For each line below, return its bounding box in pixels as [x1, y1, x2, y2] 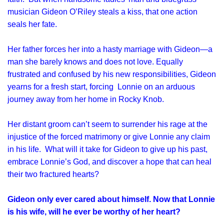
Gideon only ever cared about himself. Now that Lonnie [7, 195, 215, 203]
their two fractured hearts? [7, 170, 99, 178]
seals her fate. [7, 20, 61, 28]
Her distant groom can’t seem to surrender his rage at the [7, 120, 207, 128]
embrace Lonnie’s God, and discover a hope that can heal [7, 157, 211, 166]
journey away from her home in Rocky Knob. [7, 95, 166, 103]
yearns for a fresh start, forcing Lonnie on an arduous [7, 82, 195, 91]
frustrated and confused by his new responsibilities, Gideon [7, 70, 216, 78]
